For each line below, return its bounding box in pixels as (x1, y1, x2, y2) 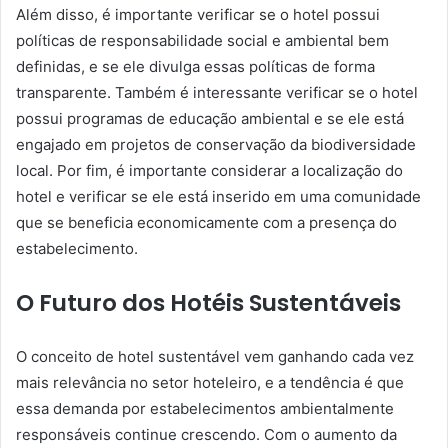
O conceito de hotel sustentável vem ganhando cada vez (16, 346, 414, 366)
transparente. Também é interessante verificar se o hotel (16, 82, 418, 102)
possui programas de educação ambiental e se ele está (16, 108, 404, 128)
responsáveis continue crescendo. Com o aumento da (16, 424, 397, 444)
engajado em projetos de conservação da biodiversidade (16, 134, 416, 154)
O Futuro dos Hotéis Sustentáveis (16, 286, 401, 319)
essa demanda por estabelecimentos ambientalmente (16, 398, 394, 418)
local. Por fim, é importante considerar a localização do (16, 160, 403, 180)
